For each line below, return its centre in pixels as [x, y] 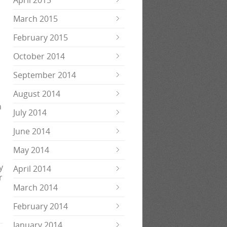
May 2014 [31, 150]
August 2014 [37, 94]
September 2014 [45, 75]
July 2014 [30, 112]
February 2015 [41, 37]
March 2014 [35, 187]
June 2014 [32, 131]
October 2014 [39, 56]
